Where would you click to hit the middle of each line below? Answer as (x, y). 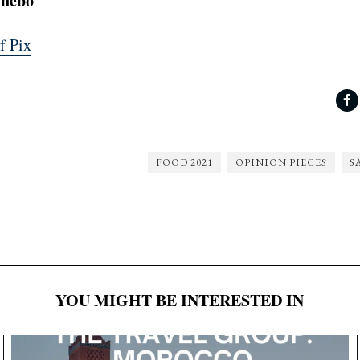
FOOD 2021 (184, 163)
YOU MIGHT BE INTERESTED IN (180, 301)
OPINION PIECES (281, 163)
